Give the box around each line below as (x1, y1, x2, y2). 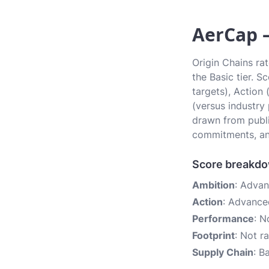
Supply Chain (192, 246, 253, 258)
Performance (192, 213, 254, 225)
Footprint (192, 229, 235, 241)
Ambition (192, 179, 235, 191)
